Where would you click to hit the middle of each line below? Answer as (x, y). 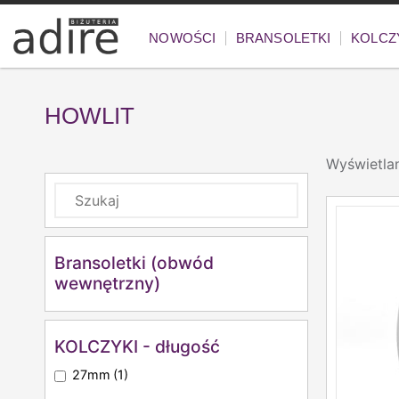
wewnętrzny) (107, 283)
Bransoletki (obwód (134, 262)
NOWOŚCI (183, 37)
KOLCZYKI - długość (137, 346)
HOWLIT (90, 115)
